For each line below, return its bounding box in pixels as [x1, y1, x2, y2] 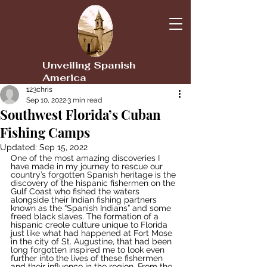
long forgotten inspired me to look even [11, 245, 167, 254]
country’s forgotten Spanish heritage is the [11, 170, 178, 179]
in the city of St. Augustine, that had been [11, 237, 174, 246]
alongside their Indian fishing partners [11, 195, 159, 204]
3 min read [67, 96, 102, 104]
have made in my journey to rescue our [11, 162, 165, 171]
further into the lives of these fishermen [11, 253, 165, 263]
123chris [26, 85, 52, 94]
